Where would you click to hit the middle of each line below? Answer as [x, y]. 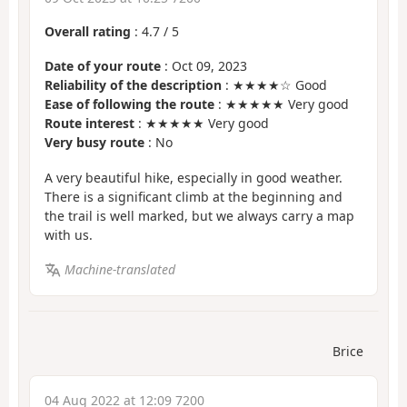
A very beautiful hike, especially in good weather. [194, 177]
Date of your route [103, 66]
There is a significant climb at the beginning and [194, 196]
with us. [69, 234]
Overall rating [88, 31]
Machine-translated [119, 270]
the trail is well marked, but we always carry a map [199, 215]
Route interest [89, 124]
